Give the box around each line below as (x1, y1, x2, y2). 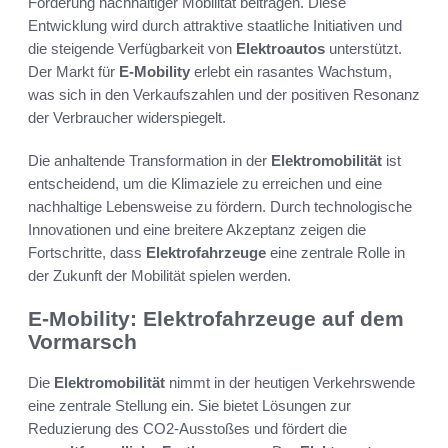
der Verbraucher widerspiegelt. (28, 109, 226, 127)
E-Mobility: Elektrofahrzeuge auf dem (28, 307, 404, 331)
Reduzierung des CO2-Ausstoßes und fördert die (28, 419, 347, 437)
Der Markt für (28, 63, 119, 81)
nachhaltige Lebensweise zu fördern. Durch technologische (28, 198, 412, 216)
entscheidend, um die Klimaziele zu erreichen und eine (28, 175, 382, 193)
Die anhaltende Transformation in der (28, 152, 271, 170)
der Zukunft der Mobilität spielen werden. (28, 267, 291, 285)
